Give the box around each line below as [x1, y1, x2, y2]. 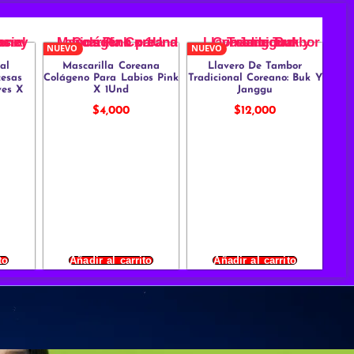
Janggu [237, 85, 273, 96]
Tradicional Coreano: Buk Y [187, 73, 322, 84]
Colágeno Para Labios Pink [43, 73, 179, 84]
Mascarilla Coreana [62, 61, 160, 72]
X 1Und [93, 85, 129, 96]
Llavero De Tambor [207, 61, 303, 72]
